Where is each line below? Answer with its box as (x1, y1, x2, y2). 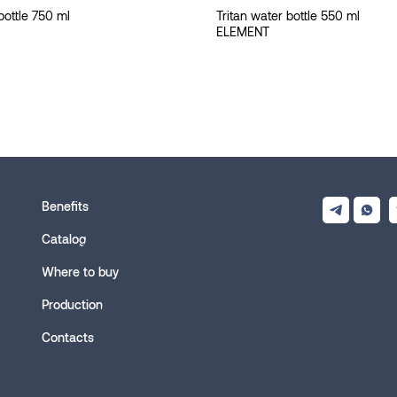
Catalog (42, 230, 86, 246)
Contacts (42, 329, 94, 345)
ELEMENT (216, 23, 269, 39)
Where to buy (42, 263, 119, 279)
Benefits (42, 198, 89, 214)
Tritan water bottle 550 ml (216, 7, 360, 23)
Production (42, 296, 103, 312)
